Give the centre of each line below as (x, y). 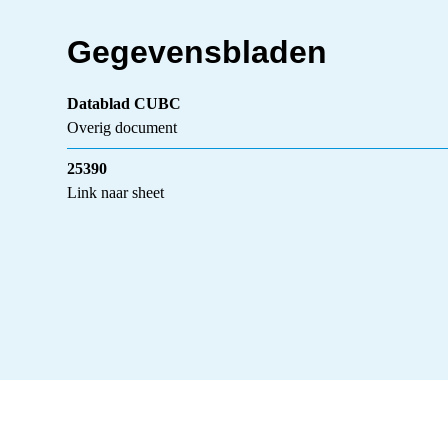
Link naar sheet (116, 192)
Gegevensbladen (197, 51)
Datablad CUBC (124, 103)
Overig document (122, 127)
